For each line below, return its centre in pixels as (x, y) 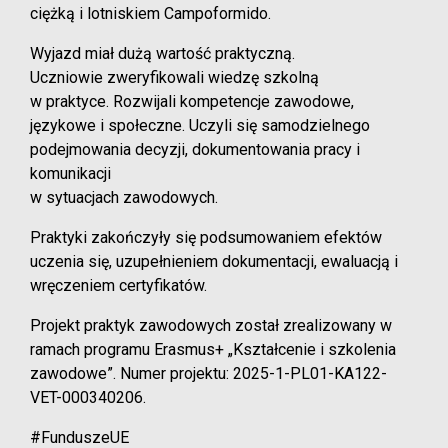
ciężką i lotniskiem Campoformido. (150, 13)
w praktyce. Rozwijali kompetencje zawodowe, (192, 101)
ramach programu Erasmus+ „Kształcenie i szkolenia (213, 349)
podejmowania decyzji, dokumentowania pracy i (195, 149)
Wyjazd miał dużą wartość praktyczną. (162, 53)
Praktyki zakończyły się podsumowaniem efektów (206, 237)
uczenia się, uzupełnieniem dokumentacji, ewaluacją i (214, 261)
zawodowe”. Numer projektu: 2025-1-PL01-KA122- (208, 373)
